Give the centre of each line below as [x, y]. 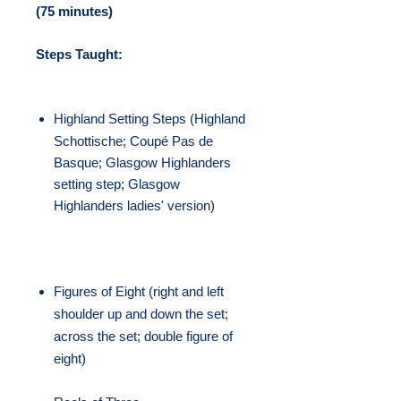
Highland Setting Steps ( [124, 119]
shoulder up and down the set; [141, 314]
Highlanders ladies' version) [134, 205]
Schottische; [92, 141]
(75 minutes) [74, 11]
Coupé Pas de [171, 141]
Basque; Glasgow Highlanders [142, 162]
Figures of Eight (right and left [139, 291]
